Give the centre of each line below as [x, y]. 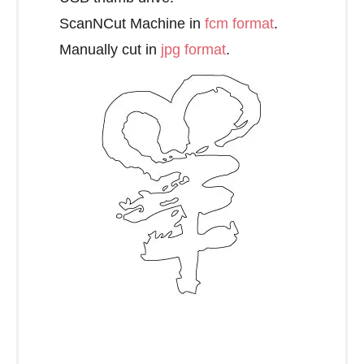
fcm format [239, 24]
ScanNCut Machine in [132, 24]
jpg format [193, 50]
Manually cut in [110, 50]
